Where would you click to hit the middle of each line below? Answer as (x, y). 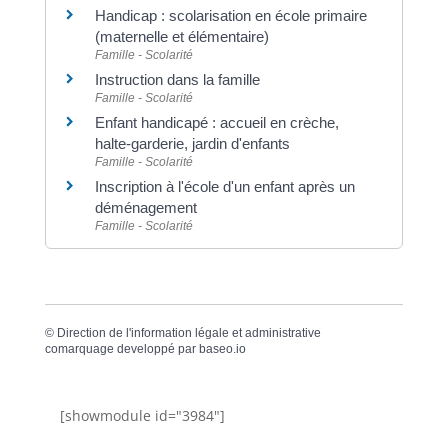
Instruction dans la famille (177, 79)
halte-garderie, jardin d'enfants (192, 143)
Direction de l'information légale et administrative (188, 333)
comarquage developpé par (121, 349)
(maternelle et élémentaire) (181, 36)
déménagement (145, 207)
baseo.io (222, 349)
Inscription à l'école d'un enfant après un (224, 186)
